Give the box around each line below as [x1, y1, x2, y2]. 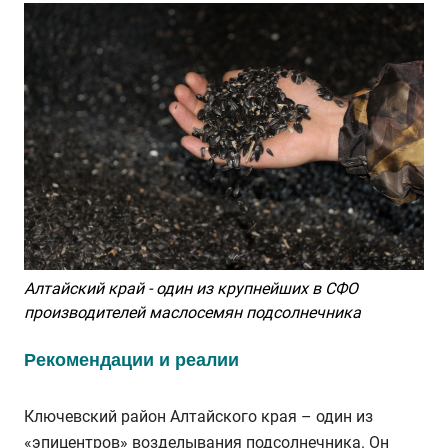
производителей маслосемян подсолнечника [24, 302, 361, 322]
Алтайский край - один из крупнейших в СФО [24, 278, 358, 298]
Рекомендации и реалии [24, 349, 239, 370]
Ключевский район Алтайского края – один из [24, 406, 373, 426]
